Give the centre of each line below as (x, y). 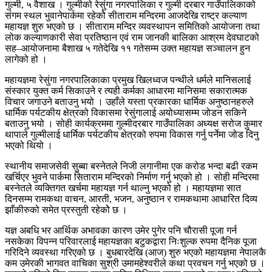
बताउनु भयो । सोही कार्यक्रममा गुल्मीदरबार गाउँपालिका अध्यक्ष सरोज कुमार (134, 124)
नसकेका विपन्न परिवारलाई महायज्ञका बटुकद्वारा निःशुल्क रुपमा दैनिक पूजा (131, 242)
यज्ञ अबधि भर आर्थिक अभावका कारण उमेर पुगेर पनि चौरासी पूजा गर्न (121, 231)
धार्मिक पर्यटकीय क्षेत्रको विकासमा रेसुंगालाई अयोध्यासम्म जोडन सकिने (126, 113)
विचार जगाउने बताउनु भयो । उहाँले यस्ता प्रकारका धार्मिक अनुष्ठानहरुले (129, 102)
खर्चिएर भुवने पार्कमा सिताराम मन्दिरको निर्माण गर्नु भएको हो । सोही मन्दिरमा (132, 177)
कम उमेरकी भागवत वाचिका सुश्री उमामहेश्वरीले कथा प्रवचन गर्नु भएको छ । (135, 263)
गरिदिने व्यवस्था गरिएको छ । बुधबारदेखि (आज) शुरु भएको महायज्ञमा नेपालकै (135, 253)
